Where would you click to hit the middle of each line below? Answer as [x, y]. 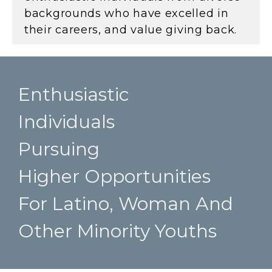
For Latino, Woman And [126, 203]
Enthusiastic [74, 94]
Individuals [66, 121]
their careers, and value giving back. [131, 29]
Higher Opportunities [114, 176]
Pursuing [59, 149]
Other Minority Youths [117, 231]
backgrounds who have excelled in [127, 13]
